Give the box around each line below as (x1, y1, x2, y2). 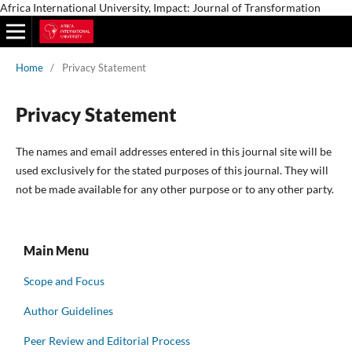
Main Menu (24, 243, 89, 258)
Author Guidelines (24, 303, 113, 317)
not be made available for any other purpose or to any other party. (15, 181, 334, 196)
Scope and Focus (24, 273, 104, 288)
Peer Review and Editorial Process (24, 333, 190, 347)
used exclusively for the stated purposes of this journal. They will (15, 163, 328, 177)
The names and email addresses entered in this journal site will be (15, 144, 332, 158)
